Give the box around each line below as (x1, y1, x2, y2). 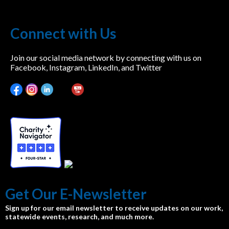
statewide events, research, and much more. (5, 212, 154, 221)
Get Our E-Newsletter (5, 185, 147, 202)
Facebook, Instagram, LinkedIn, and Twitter (10, 62, 162, 72)
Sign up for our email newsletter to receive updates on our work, (5, 203, 223, 212)
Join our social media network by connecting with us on (10, 53, 201, 62)
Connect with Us (10, 25, 116, 42)
